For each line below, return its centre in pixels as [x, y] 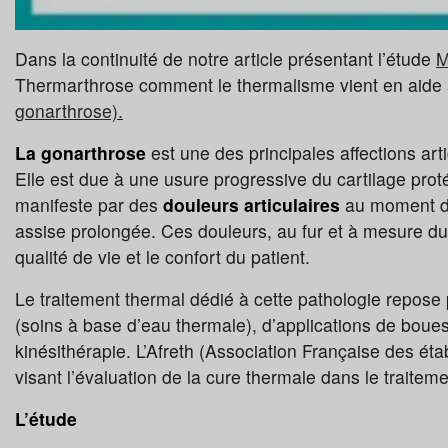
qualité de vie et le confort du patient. [162, 257]
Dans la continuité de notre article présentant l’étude [225, 59]
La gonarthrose [80, 153]
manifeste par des [86, 205]
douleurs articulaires [249, 205]
